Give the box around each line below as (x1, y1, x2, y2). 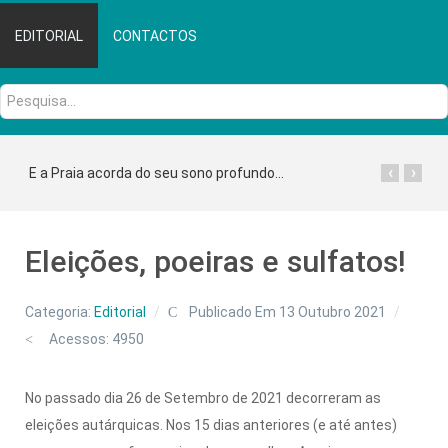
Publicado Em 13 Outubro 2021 (188, 303, 386, 320)
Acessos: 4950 (45, 330, 144, 347)
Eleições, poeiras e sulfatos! (25, 243, 406, 279)
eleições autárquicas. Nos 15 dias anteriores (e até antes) (25, 416, 397, 433)
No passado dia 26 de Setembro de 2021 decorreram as (25, 389, 381, 406)
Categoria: (25, 303, 94, 320)
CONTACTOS (113, 27, 197, 44)
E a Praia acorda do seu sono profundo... (29, 164, 284, 181)
